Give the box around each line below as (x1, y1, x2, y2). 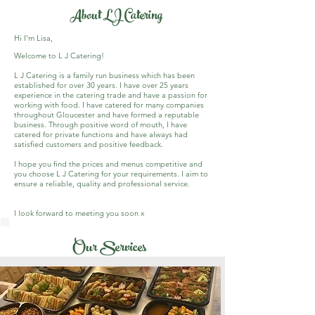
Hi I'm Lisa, (14, 33, 53, 43)
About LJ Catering (70, 4, 162, 30)
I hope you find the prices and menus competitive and (14, 159, 202, 169)
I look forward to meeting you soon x (14, 208, 144, 218)
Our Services (72, 234, 146, 263)
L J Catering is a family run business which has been (14, 70, 195, 80)
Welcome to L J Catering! (14, 51, 104, 60)
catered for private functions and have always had (14, 129, 188, 139)
